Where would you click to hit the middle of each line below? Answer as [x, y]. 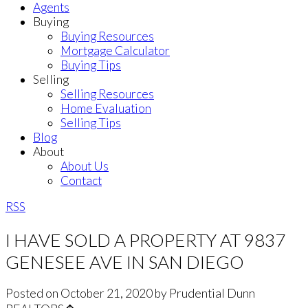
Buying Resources [107, 36]
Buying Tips [91, 65]
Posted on [33, 294]
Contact [81, 180]
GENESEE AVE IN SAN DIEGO [125, 262]
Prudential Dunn [212, 294]
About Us [85, 166]
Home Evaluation [106, 108]
